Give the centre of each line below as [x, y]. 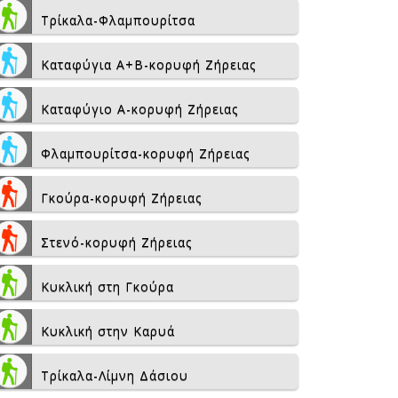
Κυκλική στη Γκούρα [107, 287]
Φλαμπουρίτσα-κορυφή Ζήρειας [145, 153]
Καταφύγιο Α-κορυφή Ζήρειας [139, 109]
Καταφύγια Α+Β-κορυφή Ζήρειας [148, 64]
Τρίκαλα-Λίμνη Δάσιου [115, 375]
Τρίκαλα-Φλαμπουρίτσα [118, 20]
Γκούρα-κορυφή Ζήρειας [121, 198]
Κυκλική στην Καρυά [108, 331]
